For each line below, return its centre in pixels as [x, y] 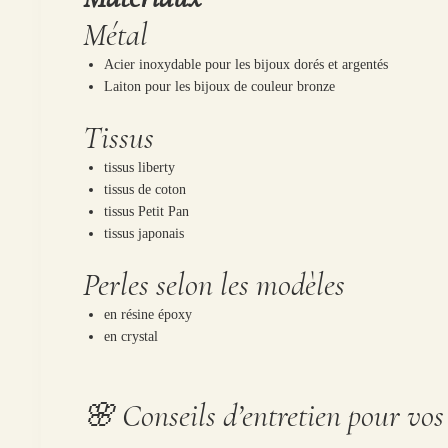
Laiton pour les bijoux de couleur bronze [220, 86]
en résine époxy [148, 314]
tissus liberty [140, 167]
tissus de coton [145, 189]
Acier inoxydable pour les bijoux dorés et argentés [246, 64]
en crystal [131, 336]
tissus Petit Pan [147, 211]
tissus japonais [144, 233]
